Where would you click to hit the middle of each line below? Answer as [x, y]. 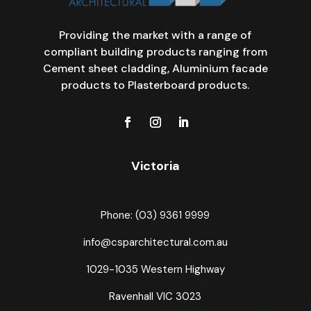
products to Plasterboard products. [155, 85]
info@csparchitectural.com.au [155, 242]
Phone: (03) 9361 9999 [155, 215]
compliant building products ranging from [155, 51]
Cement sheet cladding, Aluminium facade [155, 68]
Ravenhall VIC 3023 [155, 296]
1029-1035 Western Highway [155, 269]
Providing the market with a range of [155, 35]
